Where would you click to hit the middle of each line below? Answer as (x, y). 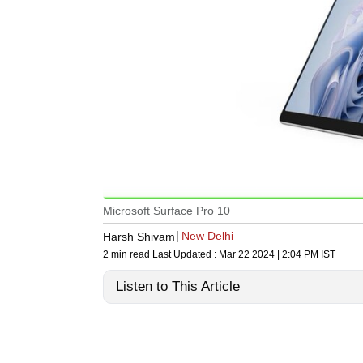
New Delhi (207, 236)
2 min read (128, 255)
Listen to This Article (178, 287)
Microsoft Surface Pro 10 (167, 211)
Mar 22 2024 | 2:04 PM (269, 255)
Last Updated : (186, 255)
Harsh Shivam (139, 236)
